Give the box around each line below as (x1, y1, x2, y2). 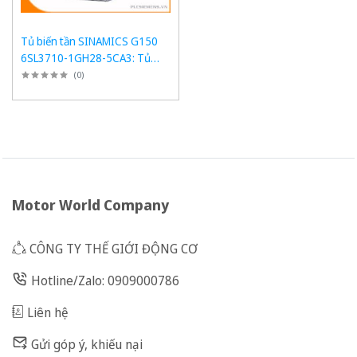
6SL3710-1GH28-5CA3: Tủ (21, 49, 151, 65)
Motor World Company (12, 194, 169, 214)
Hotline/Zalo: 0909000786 (31, 271, 179, 289)
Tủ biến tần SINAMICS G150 (21, 33, 158, 49)
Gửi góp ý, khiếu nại (31, 335, 143, 353)
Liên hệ (27, 303, 69, 321)
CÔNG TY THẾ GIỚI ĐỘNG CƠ (29, 239, 198, 257)
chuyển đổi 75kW (21, 66, 104, 82)
